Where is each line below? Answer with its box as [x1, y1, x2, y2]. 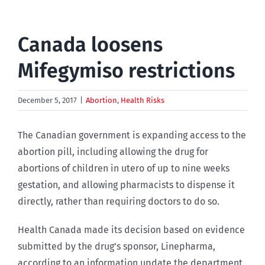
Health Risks [121, 95, 164, 105]
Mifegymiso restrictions [18, 58, 235, 83]
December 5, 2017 [18, 95, 77, 105]
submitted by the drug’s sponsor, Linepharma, [18, 240, 215, 252]
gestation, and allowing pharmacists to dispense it [18, 179, 235, 190]
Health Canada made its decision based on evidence [18, 224, 245, 235]
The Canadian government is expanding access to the [18, 129, 246, 141]
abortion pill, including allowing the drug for [18, 146, 208, 157]
